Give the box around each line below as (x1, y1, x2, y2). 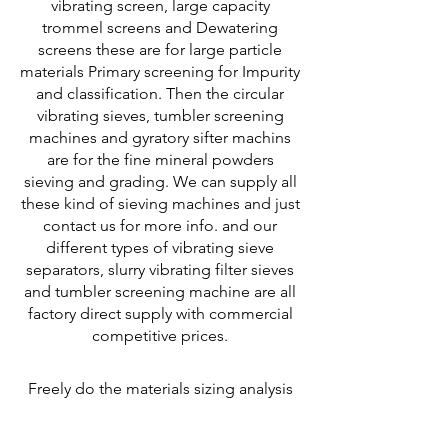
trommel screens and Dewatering (42, 18, 278, 37)
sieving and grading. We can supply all (23, 172, 297, 191)
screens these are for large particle (38, 40, 282, 59)
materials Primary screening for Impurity (20, 62, 300, 81)
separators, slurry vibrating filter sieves (26, 260, 294, 279)
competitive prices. (92, 326, 228, 345)
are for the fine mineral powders (46, 150, 274, 169)
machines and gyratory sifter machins (29, 128, 291, 147)
